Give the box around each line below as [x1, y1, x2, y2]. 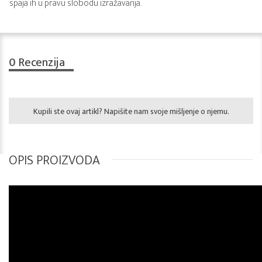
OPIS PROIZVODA [9, 150, 100, 171]
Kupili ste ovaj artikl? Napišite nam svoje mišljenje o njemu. [33, 105, 229, 118]
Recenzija [16, 53, 65, 73]
